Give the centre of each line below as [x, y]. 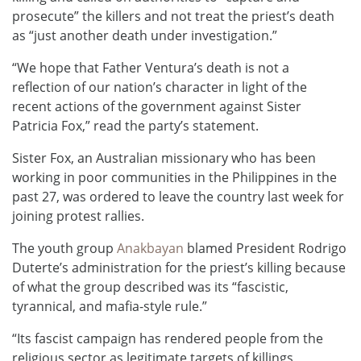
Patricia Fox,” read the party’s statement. [135, 126]
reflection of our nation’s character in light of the [160, 87]
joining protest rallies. [78, 216]
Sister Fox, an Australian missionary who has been [164, 158]
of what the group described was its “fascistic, [150, 287]
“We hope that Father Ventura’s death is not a [151, 68]
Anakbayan [150, 249]
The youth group [64, 249]
